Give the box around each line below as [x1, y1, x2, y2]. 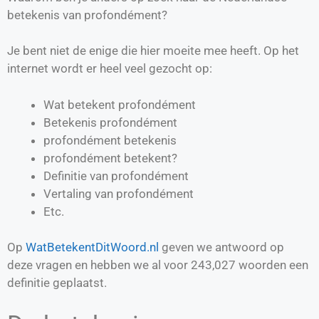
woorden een [236, 258, 308, 273]
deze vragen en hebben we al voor [7, 258, 191, 273]
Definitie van [43, 168, 111, 183]
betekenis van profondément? [7, 7, 167, 22]
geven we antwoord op [159, 240, 284, 255]
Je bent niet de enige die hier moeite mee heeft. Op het [7, 43, 299, 58]
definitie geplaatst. [7, 276, 107, 291]
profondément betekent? [43, 150, 177, 165]
